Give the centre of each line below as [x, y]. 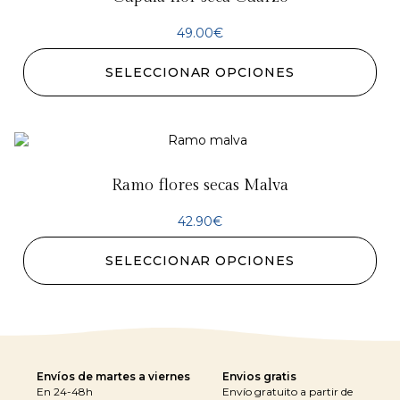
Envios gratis [259, 377]
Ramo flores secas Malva [200, 186]
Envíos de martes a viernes [113, 377]
